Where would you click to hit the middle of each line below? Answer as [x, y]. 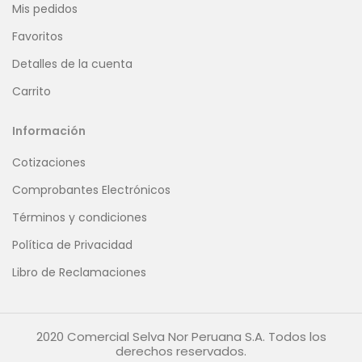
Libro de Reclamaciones [79, 273]
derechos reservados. [181, 351]
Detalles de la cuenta [72, 64]
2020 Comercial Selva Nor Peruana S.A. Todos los [181, 337]
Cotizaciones [49, 163]
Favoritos [38, 37]
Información [49, 131]
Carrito [32, 92]
